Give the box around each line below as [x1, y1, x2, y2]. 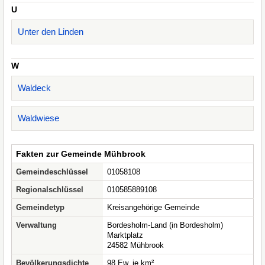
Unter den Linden [18, 27, 83, 37]
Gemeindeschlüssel [16, 167, 88, 176]
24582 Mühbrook [107, 241, 164, 250]
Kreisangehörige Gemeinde [107, 203, 199, 212]
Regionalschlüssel [16, 185, 83, 194]
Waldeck [18, 83, 51, 93]
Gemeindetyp [16, 203, 64, 212]
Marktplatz [107, 231, 143, 240]
